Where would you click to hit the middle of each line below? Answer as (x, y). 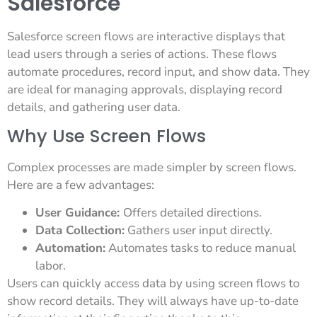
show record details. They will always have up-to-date (153, 301)
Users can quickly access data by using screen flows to (153, 284)
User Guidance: (79, 213)
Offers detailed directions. (192, 213)
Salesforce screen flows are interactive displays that (146, 36)
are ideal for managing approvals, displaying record (145, 89)
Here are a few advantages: (81, 185)
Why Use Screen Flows (106, 136)
